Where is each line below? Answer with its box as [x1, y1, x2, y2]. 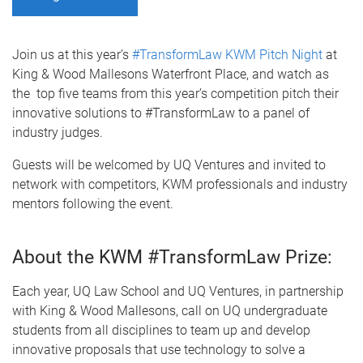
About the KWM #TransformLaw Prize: [12, 246, 332, 268]
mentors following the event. [12, 196, 173, 211]
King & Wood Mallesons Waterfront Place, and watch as [12, 66, 329, 82]
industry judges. [12, 125, 103, 140]
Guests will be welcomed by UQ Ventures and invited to [12, 157, 326, 173]
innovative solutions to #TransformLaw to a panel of [12, 105, 310, 121]
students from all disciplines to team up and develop [12, 322, 310, 338]
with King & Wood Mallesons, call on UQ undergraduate [12, 303, 327, 318]
